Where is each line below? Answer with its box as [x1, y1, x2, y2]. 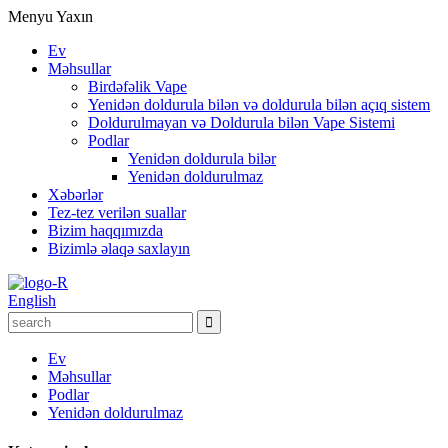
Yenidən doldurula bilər [128, 150, 276, 167]
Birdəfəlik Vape [88, 78, 187, 95]
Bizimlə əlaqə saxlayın [48, 240, 190, 257]
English [8, 292, 56, 309]
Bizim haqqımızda [48, 222, 163, 239]
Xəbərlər [48, 186, 103, 203]
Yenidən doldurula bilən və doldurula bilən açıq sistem [88, 96, 430, 113]
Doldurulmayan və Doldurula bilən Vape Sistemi [88, 114, 395, 131]
